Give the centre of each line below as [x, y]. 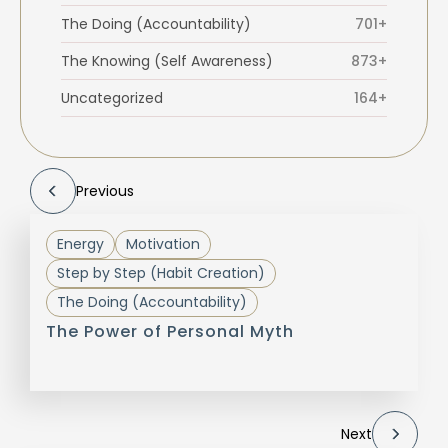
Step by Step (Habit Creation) [161, 273]
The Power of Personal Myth [170, 332]
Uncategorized [112, 98]
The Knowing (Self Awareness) [167, 61]
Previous [105, 191]
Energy [80, 244]
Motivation [163, 244]
